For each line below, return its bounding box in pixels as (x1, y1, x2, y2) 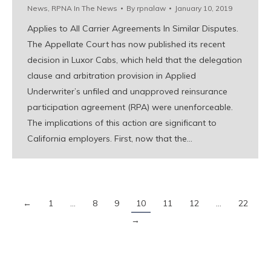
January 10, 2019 (175, 4, 232, 13)
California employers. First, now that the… (27, 133, 192, 145)
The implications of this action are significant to (27, 117, 217, 129)
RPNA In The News (51, 4, 117, 13)
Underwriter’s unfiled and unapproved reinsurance (27, 86, 227, 97)
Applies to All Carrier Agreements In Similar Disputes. (27, 23, 238, 34)
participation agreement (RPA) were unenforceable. (27, 102, 233, 113)
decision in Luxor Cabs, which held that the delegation (27, 54, 242, 66)
